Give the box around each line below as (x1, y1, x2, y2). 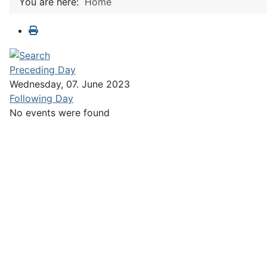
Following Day (10, 92, 73, 104)
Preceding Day (10, 63, 76, 76)
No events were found (10, 106, 110, 119)
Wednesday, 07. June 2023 (10, 77, 130, 90)
